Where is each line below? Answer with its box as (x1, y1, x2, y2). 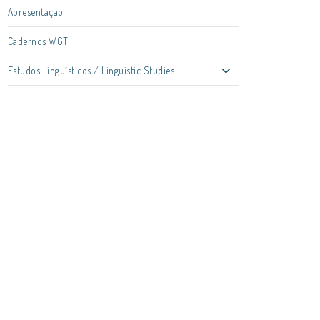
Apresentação (7, 6, 64, 18)
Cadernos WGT (7, 35, 69, 47)
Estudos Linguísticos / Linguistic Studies (7, 64, 175, 76)
